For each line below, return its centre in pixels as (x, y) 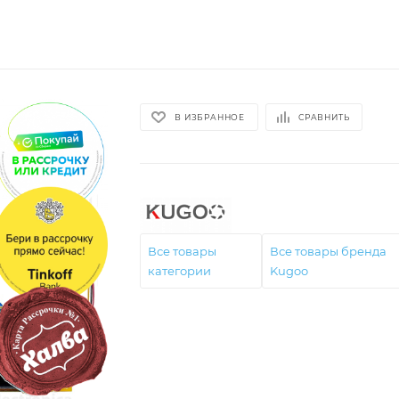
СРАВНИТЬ (324, 118)
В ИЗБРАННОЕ (210, 118)
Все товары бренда (329, 251)
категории (180, 270)
